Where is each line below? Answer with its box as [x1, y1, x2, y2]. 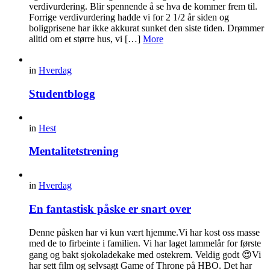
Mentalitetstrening [29, 145, 119, 158]
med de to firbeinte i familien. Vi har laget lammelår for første [29, 237, 261, 248]
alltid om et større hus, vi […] [29, 34, 143, 45]
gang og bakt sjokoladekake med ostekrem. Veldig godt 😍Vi [29, 249, 261, 260]
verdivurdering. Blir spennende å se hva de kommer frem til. [29, 1, 257, 12]
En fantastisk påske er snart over [29, 202, 191, 215]
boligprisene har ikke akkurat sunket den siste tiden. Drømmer [29, 23, 264, 34]
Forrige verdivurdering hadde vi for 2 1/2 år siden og [29, 12, 229, 23]
